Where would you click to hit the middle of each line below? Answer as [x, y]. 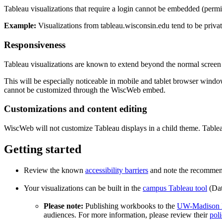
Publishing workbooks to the [131, 206]
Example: [20, 26]
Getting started [43, 149]
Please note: [64, 206]
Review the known [55, 170]
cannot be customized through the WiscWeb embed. [85, 90]
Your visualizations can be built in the [83, 188]
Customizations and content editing [76, 109]
